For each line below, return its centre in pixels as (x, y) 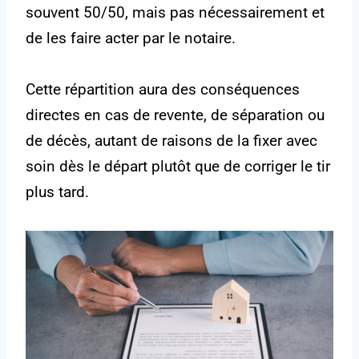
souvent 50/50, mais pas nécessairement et (175, 13)
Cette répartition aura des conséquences (163, 90)
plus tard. (57, 192)
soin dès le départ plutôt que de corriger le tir (178, 167)
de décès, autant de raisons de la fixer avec (171, 141)
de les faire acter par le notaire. (131, 38)
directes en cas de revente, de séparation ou (175, 115)
